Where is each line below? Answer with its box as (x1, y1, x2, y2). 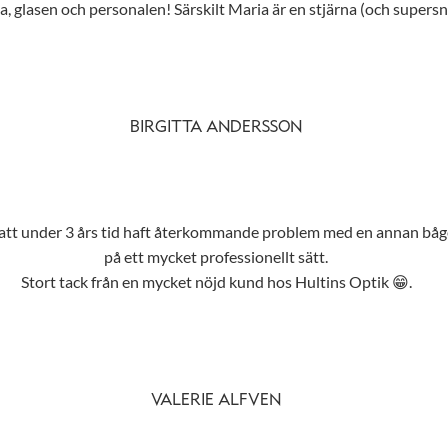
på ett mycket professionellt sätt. (104, 247, 328, 267)
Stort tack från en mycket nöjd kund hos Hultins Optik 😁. (20, 272, 412, 292)
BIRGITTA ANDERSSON (130, 120, 302, 136)
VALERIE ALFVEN (151, 393, 281, 409)
